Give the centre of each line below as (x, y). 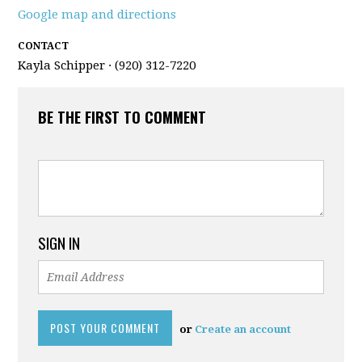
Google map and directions (97, 15)
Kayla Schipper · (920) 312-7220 (107, 65)
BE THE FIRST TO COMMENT (122, 117)
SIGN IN (59, 242)
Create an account (243, 329)
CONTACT (44, 46)
